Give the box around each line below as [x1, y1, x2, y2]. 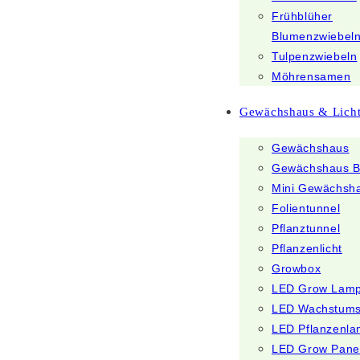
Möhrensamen [272, 70, 351, 83]
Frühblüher [272, 10, 333, 22]
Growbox [272, 262, 321, 275]
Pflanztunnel [272, 222, 341, 235]
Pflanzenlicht [272, 242, 342, 255]
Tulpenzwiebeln [272, 50, 358, 63]
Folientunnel [272, 202, 341, 215]
